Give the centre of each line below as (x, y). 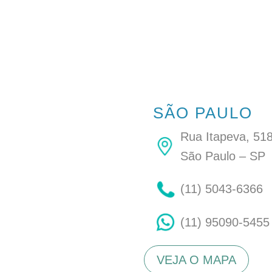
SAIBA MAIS (226, 22)
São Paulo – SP (223, 156)
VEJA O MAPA (197, 260)
